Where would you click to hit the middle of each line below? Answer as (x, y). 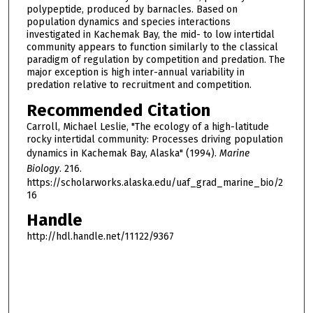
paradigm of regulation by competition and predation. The (155, 59)
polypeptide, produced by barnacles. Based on (132, 9)
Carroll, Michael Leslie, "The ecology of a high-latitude (147, 126)
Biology (43, 168)
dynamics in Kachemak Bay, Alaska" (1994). (123, 153)
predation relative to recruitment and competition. (139, 85)
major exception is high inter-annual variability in (135, 72)
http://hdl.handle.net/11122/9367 (100, 237)
